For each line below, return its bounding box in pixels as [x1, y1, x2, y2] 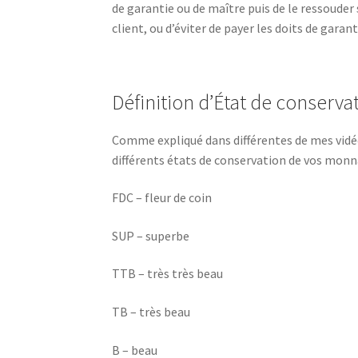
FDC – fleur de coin [112, 189, 213, 206]
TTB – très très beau [112, 265, 224, 282]
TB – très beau [112, 304, 191, 320]
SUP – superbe [112, 227, 190, 244]
